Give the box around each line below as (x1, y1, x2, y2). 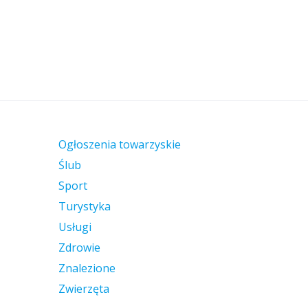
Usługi (58, 219, 91, 234)
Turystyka (58, 199, 111, 214)
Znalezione (58, 261, 115, 276)
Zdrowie (58, 240, 100, 255)
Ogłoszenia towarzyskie (58, 137, 181, 152)
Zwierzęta (58, 281, 109, 296)
